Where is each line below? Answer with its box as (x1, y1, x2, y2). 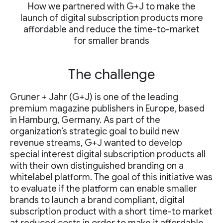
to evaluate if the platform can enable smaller (10, 183, 197, 194)
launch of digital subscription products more (20, 12, 203, 23)
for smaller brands (74, 35, 149, 46)
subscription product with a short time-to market (10, 206, 213, 217)
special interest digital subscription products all (10, 149, 206, 160)
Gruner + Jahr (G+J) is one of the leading (10, 92, 178, 103)
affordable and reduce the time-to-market (23, 24, 200, 35)
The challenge (68, 66, 155, 83)
